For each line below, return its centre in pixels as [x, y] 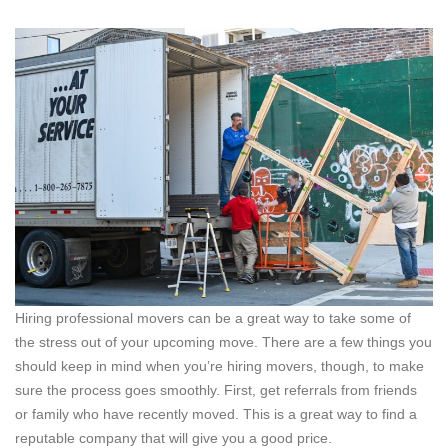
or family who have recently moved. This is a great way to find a [216, 413]
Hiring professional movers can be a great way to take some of [213, 317]
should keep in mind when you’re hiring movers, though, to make [219, 365]
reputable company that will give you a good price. [173, 437]
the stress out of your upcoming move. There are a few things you [223, 341]
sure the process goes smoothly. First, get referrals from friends [216, 389]
